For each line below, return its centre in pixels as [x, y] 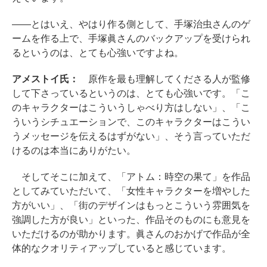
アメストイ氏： [45, 79]
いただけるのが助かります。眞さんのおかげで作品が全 [131, 234]
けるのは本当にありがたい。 [74, 150]
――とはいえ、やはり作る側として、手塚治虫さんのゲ [131, 24]
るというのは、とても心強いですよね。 [98, 53]
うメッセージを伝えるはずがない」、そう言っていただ [131, 136]
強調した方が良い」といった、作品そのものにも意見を [131, 220]
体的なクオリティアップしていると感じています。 [122, 248]
